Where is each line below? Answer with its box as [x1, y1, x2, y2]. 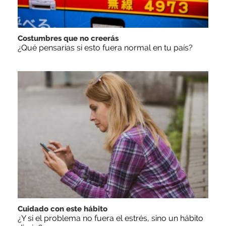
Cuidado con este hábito [18, 204, 107, 213]
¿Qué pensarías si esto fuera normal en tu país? [18, 42, 193, 52]
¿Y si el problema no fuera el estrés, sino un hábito [18, 213, 203, 223]
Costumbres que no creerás [18, 33, 119, 43]
